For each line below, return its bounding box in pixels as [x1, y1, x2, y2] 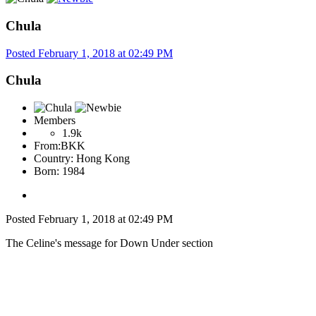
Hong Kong [76, 152, 130, 164]
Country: [34, 152, 73, 164]
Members [34, 114, 75, 126]
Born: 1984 [34, 164, 85, 177]
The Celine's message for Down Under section [6, 236, 213, 249]
